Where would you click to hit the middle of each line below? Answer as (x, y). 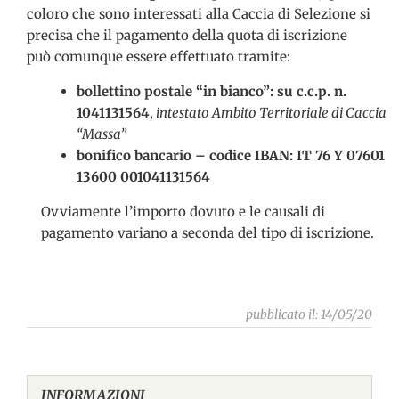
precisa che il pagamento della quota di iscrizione (187, 35)
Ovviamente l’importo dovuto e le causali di (183, 211)
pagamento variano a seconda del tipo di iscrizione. (207, 232)
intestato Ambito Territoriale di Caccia (269, 112)
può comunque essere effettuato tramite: (158, 56)
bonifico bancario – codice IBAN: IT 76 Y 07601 (230, 155)
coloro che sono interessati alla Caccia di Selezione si (198, 13)
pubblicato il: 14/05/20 (309, 314)
